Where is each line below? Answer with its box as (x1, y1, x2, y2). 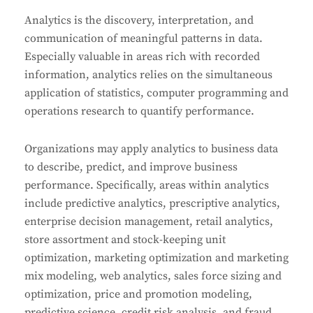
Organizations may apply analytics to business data (24, 142, 278, 156)
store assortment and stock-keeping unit (24, 233, 226, 247)
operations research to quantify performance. (24, 104, 254, 119)
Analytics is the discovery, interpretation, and (24, 13, 254, 28)
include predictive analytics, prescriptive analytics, (24, 196, 280, 211)
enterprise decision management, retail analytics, (24, 214, 273, 229)
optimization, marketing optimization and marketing (24, 251, 289, 265)
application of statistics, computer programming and (24, 86, 289, 101)
